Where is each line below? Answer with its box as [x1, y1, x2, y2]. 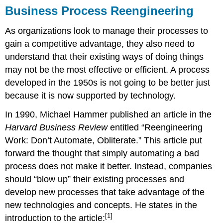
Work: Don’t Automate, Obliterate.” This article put [5, 135, 203, 146]
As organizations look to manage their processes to [5, 25, 209, 36]
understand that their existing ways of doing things [5, 51, 204, 62]
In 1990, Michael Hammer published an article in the [5, 110, 212, 120]
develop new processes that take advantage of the [5, 187, 205, 198]
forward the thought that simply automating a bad [5, 148, 200, 159]
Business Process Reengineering [5, 3, 194, 17]
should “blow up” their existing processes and [5, 174, 185, 185]
